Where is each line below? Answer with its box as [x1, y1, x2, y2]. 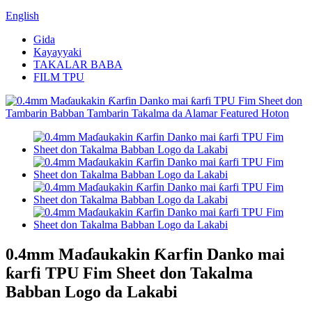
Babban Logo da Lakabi [6, 282, 178, 301]
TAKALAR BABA [33, 58, 123, 70]
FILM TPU [33, 71, 84, 83]
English [6, 10, 39, 22]
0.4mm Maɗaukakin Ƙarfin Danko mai [6, 244, 285, 263]
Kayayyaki [33, 46, 81, 58]
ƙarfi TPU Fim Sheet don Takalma [6, 263, 253, 282]
